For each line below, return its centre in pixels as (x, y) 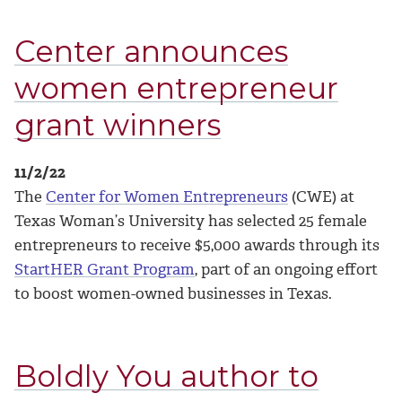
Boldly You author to (166, 376)
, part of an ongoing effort (286, 269)
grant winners (118, 125)
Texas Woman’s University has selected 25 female (191, 220)
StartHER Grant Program (105, 269)
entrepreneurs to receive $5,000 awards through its (197, 245)
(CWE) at (321, 196)
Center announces (151, 52)
